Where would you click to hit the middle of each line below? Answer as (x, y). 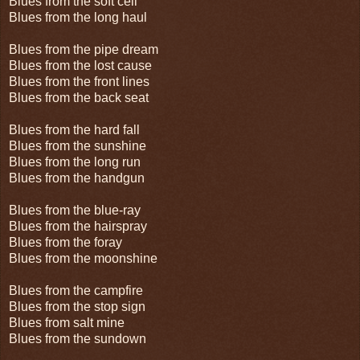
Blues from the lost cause (80, 65)
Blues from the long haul (78, 17)
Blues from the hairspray (78, 226)
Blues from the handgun (77, 178)
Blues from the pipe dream (84, 49)
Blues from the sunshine (78, 145)
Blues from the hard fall (74, 129)
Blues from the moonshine (83, 258)
